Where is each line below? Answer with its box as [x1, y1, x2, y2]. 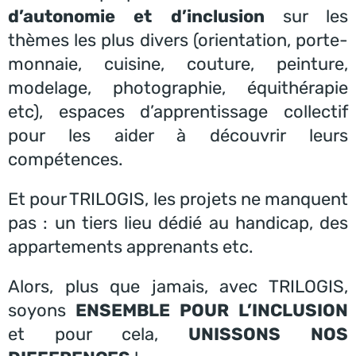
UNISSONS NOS [188, 323, 348, 345]
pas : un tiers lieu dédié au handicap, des [8, 211, 348, 234]
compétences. [8, 148, 123, 170]
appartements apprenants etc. [8, 235, 253, 257]
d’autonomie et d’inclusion [8, 5, 265, 27]
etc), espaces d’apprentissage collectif [8, 100, 348, 122]
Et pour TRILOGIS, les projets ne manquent [8, 188, 348, 210]
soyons [8, 299, 75, 321]
